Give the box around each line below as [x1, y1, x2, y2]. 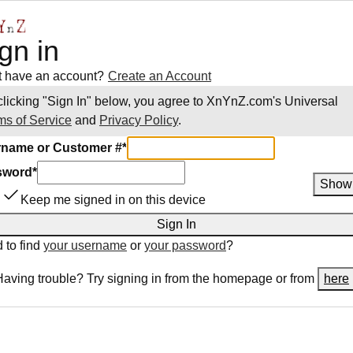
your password [144, 239, 226, 252]
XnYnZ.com [206, 95, 273, 108]
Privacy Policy [99, 113, 178, 127]
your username [43, 239, 127, 252]
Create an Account [108, 69, 211, 83]
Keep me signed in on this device [20, 193, 206, 206]
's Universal [273, 95, 338, 108]
